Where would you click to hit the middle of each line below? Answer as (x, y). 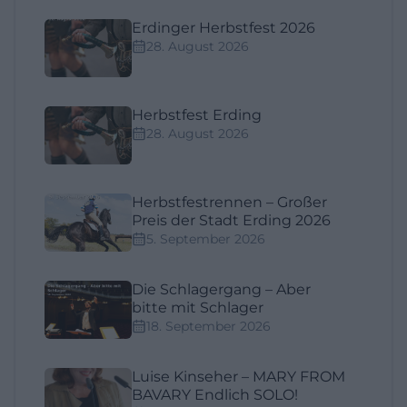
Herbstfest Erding (197, 115)
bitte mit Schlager (198, 308)
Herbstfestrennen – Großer (229, 202)
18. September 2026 (208, 326)
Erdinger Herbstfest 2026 (223, 28)
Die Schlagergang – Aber (221, 289)
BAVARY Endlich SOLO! (215, 395)
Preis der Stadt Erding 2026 (231, 220)
